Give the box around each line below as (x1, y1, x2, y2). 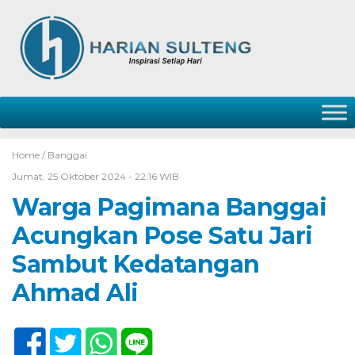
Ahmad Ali (12, 278, 139, 307)
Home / (12, 149, 48, 161)
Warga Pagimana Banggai (12, 193, 326, 222)
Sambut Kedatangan (12, 250, 260, 279)
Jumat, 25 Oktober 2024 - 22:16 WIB (12, 170, 179, 182)
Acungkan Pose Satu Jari (12, 221, 313, 250)
